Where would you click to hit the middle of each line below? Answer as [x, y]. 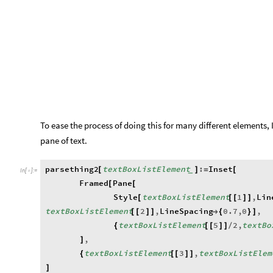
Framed [94, 183]
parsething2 [72, 169]
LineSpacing [186, 211]
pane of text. [64, 140]
